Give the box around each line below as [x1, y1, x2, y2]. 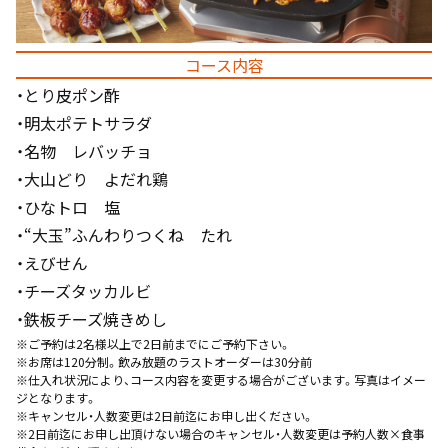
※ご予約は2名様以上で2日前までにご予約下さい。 [16, 335, 291, 353]
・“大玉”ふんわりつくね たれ [16, 223, 232, 248]
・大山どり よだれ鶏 [16, 167, 168, 192]
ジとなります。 [16, 389, 97, 407]
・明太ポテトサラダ [16, 111, 152, 136]
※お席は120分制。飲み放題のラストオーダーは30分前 [16, 353, 312, 371]
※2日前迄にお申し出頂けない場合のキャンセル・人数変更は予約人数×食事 [16, 425, 425, 443]
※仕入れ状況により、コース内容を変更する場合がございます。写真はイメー [16, 371, 426, 389]
